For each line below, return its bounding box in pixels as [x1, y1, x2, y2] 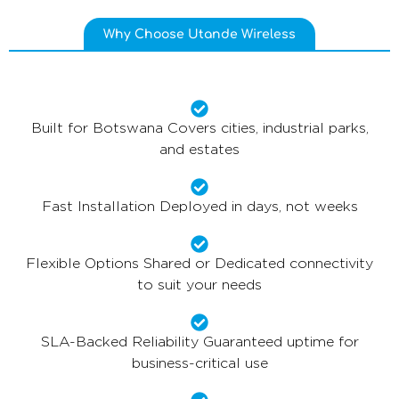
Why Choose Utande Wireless [103, 28, 296, 42]
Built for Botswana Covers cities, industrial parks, [30, 119, 369, 137]
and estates [159, 141, 240, 159]
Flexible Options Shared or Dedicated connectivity [26, 255, 373, 273]
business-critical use [131, 354, 268, 372]
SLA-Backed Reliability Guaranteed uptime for [40, 333, 359, 351]
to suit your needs [137, 276, 262, 294]
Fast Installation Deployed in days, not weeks [41, 198, 358, 216]
